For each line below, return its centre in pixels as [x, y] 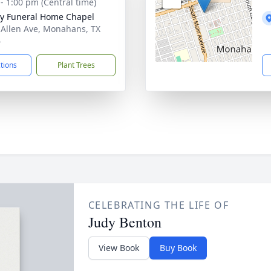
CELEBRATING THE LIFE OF [158, 205]
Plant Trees [76, 65]
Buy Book [178, 248]
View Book [119, 248]
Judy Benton [125, 222]
